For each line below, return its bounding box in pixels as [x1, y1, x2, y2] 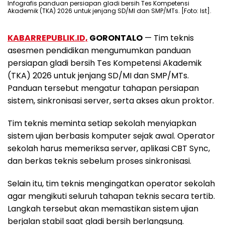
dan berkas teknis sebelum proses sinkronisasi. [8, 155, 191, 167]
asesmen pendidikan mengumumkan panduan [8, 45, 191, 57]
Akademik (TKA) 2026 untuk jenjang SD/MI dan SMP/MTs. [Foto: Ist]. [8, 7, 211, 16]
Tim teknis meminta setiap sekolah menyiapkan [8, 118, 196, 130]
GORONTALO [88, 32, 143, 44]
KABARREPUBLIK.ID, [8, 32, 88, 44]
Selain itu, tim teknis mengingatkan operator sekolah [8, 178, 215, 190]
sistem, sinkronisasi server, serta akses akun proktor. [8, 95, 214, 107]
